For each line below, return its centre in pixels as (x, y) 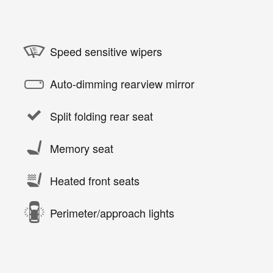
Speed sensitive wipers (106, 51)
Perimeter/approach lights (112, 212)
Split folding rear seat (101, 115)
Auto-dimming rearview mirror (122, 83)
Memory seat (82, 148)
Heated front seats (95, 180)
